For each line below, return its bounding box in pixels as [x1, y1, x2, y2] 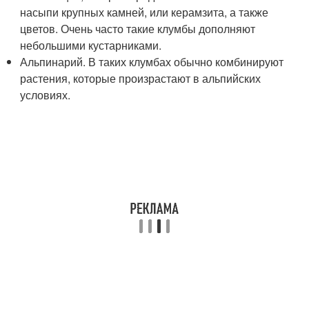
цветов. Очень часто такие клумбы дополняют [20, 21, 256, 37]
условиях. [20, 87, 71, 103]
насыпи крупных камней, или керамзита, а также [20, 4, 269, 20]
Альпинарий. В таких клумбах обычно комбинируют [20, 54, 284, 70]
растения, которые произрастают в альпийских [20, 70, 261, 86]
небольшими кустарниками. [20, 37, 165, 53]
